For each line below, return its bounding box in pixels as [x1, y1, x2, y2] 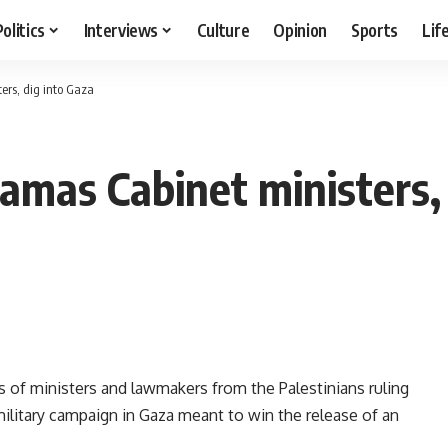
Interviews [83, 18, 159, 41]
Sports [351, 18, 399, 41]
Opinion [273, 18, 328, 41]
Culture [196, 18, 250, 41]
